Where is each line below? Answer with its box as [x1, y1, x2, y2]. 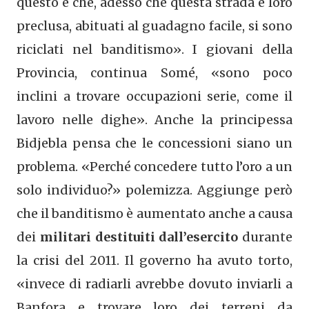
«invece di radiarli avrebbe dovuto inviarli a [17, 275, 292, 292]
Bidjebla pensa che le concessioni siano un [17, 134, 292, 151]
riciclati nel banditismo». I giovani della [17, 41, 292, 57]
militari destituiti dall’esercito [39, 228, 239, 245]
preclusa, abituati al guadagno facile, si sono [17, 17, 292, 34]
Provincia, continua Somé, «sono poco [17, 64, 292, 81]
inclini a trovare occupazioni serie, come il [17, 88, 292, 104]
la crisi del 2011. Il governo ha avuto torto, [17, 252, 292, 268]
